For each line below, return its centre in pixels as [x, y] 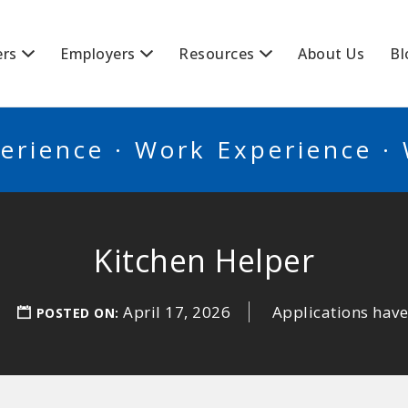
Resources [217, 54]
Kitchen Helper [204, 260]
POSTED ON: [80, 313]
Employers [98, 54]
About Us [331, 54]
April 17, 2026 [177, 312]
